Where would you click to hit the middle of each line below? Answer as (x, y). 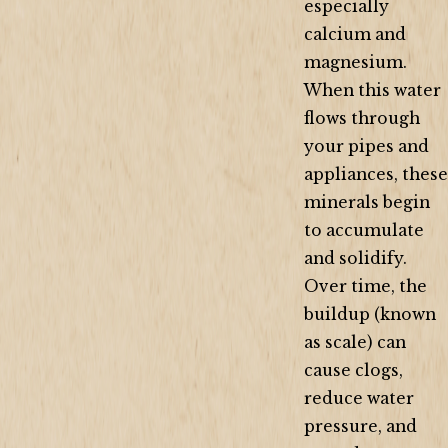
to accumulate (364, 230)
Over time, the (365, 286)
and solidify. (355, 258)
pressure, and (360, 426)
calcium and (355, 34)
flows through (362, 118)
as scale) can (355, 342)
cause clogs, (353, 370)
